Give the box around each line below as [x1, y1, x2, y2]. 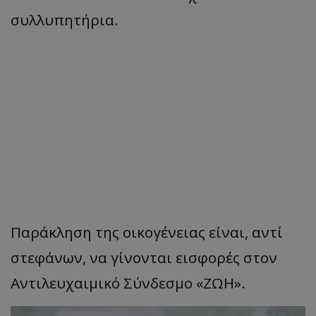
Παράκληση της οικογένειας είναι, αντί [11, 222, 283, 243]
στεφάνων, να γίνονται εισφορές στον [11, 248, 277, 268]
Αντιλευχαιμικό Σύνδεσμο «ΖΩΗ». [11, 273, 245, 293]
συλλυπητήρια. [11, 10, 119, 30]
